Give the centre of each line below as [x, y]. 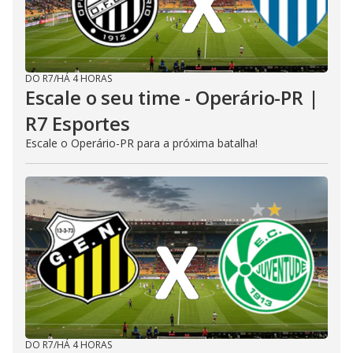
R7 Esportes [78, 124]
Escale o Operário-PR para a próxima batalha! [141, 143]
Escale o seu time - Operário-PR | [172, 98]
